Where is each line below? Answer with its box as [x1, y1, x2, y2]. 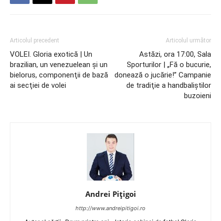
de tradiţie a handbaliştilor [126, 81, 211, 90]
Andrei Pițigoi [85, 189, 136, 199]
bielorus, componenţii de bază [10, 71, 108, 80]
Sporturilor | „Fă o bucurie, [127, 60, 211, 70]
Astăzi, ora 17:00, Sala [139, 50, 211, 59]
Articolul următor [166, 37, 211, 44]
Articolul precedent [10, 37, 59, 44]
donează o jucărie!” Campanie [114, 71, 211, 80]
